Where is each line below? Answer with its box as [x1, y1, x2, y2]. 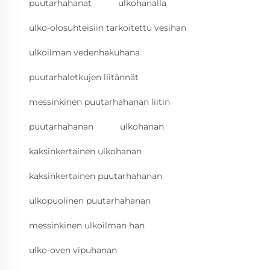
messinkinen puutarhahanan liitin [29, 96, 170, 108]
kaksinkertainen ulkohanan [29, 146, 142, 157]
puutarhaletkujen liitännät [29, 72, 139, 83]
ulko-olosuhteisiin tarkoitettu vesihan [29, 22, 186, 34]
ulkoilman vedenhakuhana [29, 47, 140, 58]
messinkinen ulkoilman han [29, 220, 145, 231]
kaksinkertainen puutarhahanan [29, 171, 162, 182]
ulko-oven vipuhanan [29, 245, 117, 256]
